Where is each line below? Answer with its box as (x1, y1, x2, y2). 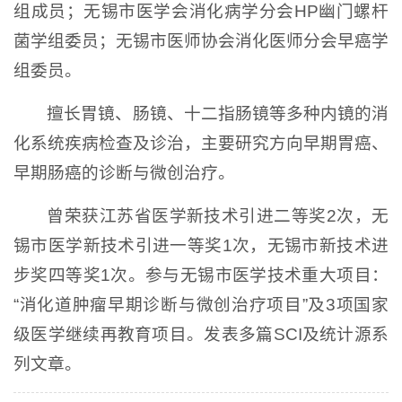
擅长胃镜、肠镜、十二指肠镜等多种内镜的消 (47, 103, 389, 123)
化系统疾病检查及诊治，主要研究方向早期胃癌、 (13, 133, 389, 153)
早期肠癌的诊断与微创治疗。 (13, 162, 235, 182)
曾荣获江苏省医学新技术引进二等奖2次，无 (47, 205, 389, 225)
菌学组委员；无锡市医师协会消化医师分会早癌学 (13, 31, 389, 50)
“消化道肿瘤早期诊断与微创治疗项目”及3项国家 (13, 294, 389, 314)
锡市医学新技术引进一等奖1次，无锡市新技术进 (13, 235, 389, 255)
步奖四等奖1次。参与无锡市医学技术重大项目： (13, 265, 389, 284)
